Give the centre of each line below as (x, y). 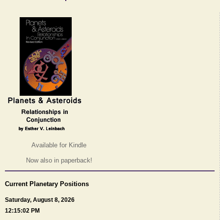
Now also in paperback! (59, 161)
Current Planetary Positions (47, 184)
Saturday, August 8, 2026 (40, 200)
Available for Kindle (59, 145)
